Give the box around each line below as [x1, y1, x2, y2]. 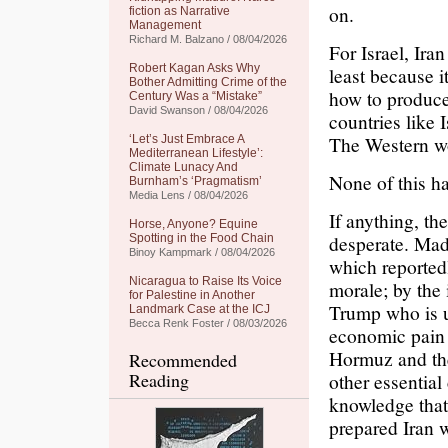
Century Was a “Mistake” [129, 89, 262, 103]
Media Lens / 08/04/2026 [129, 189, 248, 201]
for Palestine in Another [129, 288, 255, 302]
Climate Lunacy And [129, 160, 238, 174]
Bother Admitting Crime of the [129, 75, 287, 89]
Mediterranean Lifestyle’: [129, 146, 263, 160]
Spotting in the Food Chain [129, 231, 274, 245]
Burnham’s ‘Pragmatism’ [129, 174, 262, 188]
